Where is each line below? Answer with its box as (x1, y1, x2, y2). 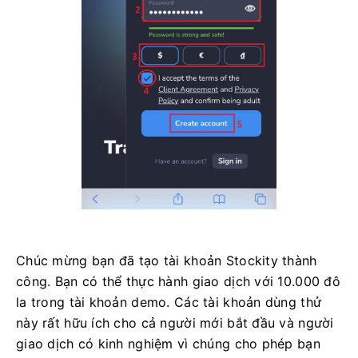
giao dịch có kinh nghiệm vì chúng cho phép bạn (16, 335, 320, 352)
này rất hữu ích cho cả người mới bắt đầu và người (16, 314, 334, 331)
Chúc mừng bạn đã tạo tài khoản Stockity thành (16, 252, 317, 268)
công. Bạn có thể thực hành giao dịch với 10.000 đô (16, 272, 340, 289)
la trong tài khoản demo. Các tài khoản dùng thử (16, 293, 322, 310)
